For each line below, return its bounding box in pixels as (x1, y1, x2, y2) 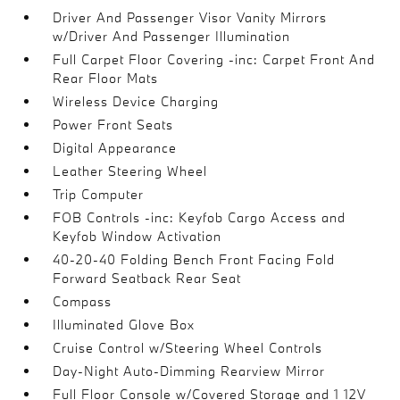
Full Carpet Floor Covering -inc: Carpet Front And (53, 51, 376, 68)
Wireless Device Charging (53, 93, 220, 110)
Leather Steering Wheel (53, 162, 208, 179)
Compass (53, 293, 112, 310)
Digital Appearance (53, 139, 178, 156)
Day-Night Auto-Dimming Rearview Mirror (53, 362, 326, 379)
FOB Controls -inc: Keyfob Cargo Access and (53, 209, 346, 226)
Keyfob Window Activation (53, 228, 222, 245)
